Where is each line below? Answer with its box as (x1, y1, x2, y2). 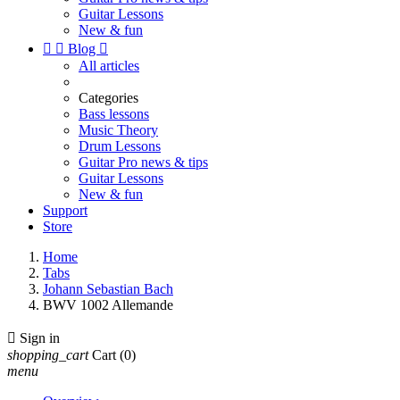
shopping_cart (7, 347, 88, 362)
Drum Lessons (79, 138, 161, 154)
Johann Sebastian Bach (43, 281, 173, 296)
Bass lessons (79, 106, 149, 121)
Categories (79, 90, 138, 105)
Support (43, 203, 87, 218)
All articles (79, 58, 139, 73)
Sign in (20, 330, 60, 346)
